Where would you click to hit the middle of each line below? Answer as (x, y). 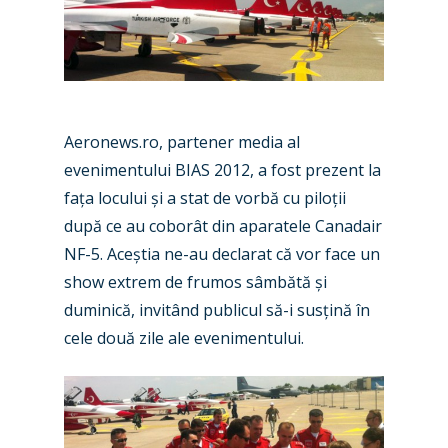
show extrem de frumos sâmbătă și (195, 282)
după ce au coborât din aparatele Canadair (223, 226)
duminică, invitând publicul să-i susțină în (217, 310)
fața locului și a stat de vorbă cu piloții (205, 198)
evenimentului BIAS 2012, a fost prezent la (222, 170)
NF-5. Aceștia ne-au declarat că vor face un (222, 254)
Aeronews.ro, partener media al (182, 142)
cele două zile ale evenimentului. (184, 338)
